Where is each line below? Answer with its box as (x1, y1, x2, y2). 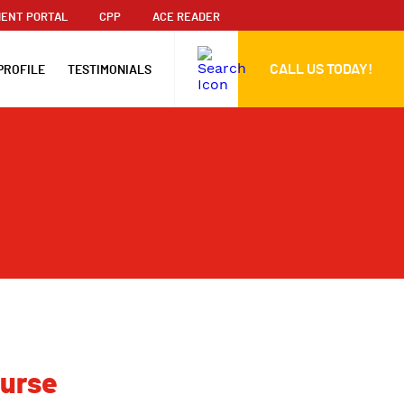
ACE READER (152, 12, 220, 23)
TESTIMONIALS (68, 62, 151, 77)
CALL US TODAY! (270, 61, 372, 77)
